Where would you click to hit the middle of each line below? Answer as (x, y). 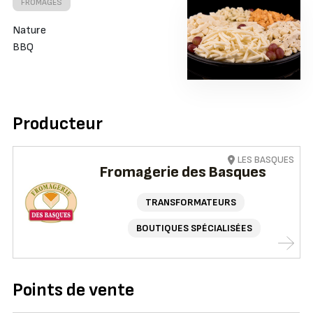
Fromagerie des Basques (183, 173)
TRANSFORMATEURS (191, 203)
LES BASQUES (266, 160)
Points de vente (73, 291)
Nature (29, 31)
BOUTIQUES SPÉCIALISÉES (195, 228)
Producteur (57, 124)
